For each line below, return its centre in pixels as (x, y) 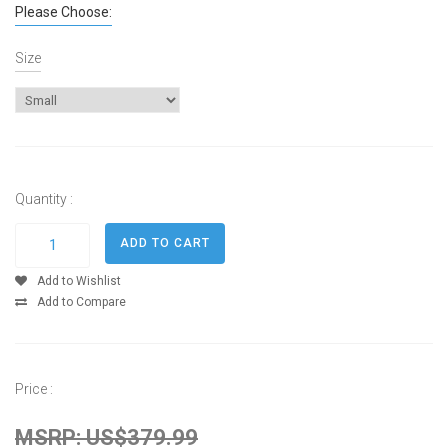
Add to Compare (81, 301)
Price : (34, 388)
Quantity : (44, 198)
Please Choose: (63, 11)
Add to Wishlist (79, 280)
